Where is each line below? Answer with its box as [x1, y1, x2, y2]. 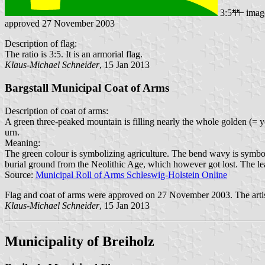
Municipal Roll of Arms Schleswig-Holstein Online [35, 169, 227, 180]
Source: [5, 169, 35, 180]
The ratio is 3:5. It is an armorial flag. [5, 49, 143, 60]
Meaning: [5, 137, 40, 148]
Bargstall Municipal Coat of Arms [5, 82, 169, 94]
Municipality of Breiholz [5, 233, 154, 249]
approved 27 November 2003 [5, 18, 115, 29]
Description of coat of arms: [5, 105, 108, 116]
